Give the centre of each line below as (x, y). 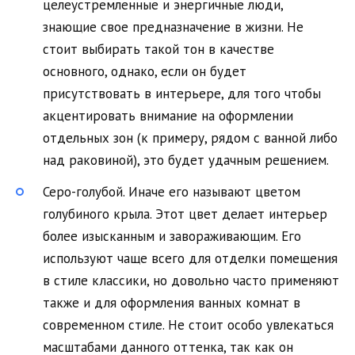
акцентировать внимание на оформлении (168, 116)
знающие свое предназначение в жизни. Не (173, 27)
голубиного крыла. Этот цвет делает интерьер (185, 214)
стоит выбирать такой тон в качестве (158, 50)
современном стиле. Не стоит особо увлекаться (188, 325)
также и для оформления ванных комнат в (172, 303)
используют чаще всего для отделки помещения (190, 259)
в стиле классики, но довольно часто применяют (191, 281)
